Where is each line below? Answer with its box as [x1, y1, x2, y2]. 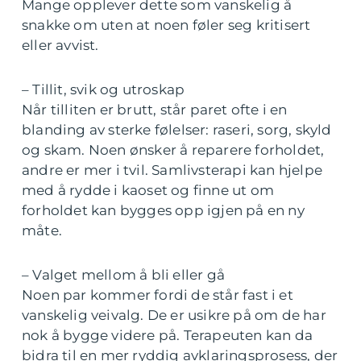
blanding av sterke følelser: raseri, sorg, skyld [22, 122, 332, 138]
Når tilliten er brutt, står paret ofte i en [22, 102, 288, 118]
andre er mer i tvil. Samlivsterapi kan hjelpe [22, 162, 323, 178]
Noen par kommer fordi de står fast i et [22, 287, 293, 303]
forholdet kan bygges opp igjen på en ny [22, 202, 305, 218]
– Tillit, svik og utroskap [22, 81, 185, 98]
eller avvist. [22, 37, 99, 53]
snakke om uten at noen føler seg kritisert [22, 17, 311, 33]
